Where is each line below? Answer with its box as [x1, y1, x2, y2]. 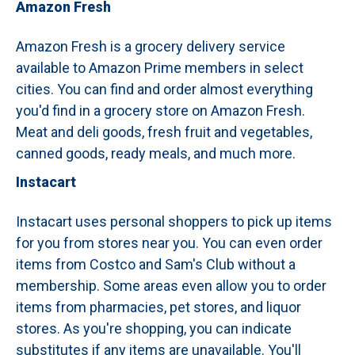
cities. [16, 81, 57, 97]
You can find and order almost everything [57, 81, 313, 97]
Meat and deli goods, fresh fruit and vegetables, [16, 124, 312, 140]
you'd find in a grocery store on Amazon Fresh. [16, 102, 305, 119]
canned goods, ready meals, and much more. [16, 145, 296, 162]
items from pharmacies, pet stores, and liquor [16, 299, 301, 315]
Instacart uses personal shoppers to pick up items [16, 213, 332, 230]
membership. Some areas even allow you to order [16, 277, 326, 294]
